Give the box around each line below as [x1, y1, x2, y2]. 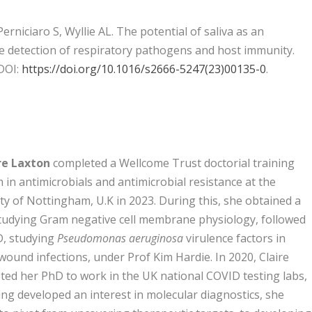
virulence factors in [182, 231, 286, 247]
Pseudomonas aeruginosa [56, 231, 183, 247]
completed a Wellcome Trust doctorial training [49, 155, 295, 171]
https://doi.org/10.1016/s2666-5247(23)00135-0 [22, 61, 267, 77]
